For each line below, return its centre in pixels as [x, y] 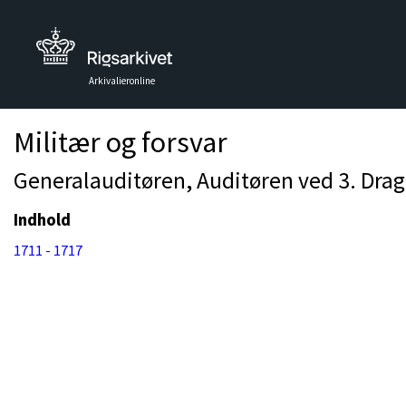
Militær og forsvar [121, 142]
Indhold [42, 220]
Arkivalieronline [122, 81]
